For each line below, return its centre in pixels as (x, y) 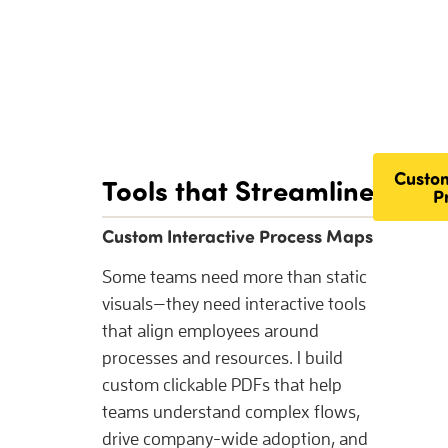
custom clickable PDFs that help (222, 385)
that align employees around (210, 331)
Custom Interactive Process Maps (237, 236)
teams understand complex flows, (231, 412)
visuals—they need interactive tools (234, 304)
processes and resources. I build (222, 358)
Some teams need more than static (234, 277)
